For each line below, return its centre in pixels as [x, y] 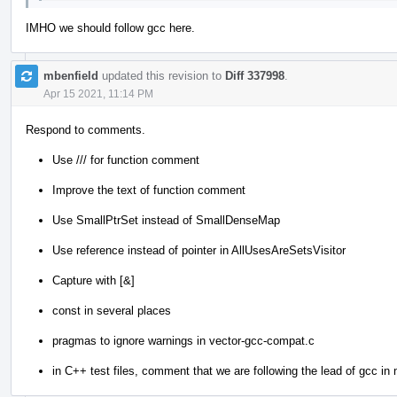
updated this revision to [162, 75]
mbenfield [71, 75]
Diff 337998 [255, 75]
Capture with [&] [93, 280]
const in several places [112, 310]
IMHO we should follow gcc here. [110, 27]
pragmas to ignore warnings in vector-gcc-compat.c [183, 340]
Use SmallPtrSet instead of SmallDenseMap [166, 220]
